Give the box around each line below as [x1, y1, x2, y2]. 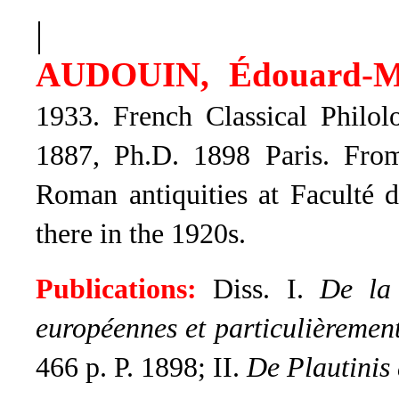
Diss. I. [197, 273, 320, 305]
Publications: [36, 273, 197, 305]
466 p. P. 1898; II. [36, 352, 247, 383]
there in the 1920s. [36, 218, 246, 249]
